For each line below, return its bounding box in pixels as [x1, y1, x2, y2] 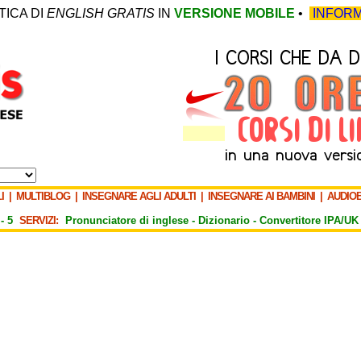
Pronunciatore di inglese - [65, 214, 198, 226]
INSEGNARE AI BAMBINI [208, 190, 315, 202]
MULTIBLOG [16, 190, 70, 202]
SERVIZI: [19, 214, 63, 226]
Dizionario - [198, 214, 259, 226]
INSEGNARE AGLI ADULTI [82, 190, 198, 202]
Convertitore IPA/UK [259, 214, 359, 226]
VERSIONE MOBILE [174, 6, 295, 20]
